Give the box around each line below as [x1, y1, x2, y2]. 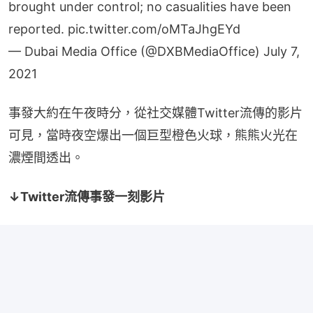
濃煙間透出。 [8, 150, 84, 165]
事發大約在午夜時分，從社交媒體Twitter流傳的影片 [8, 105, 303, 120]
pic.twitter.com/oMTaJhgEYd [68, 21, 240, 36]
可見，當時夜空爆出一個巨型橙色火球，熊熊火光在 [8, 127, 298, 143]
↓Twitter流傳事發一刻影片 [8, 189, 165, 204]
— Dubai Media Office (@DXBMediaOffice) [8, 43, 263, 59]
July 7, [263, 43, 300, 59]
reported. [8, 21, 68, 36]
